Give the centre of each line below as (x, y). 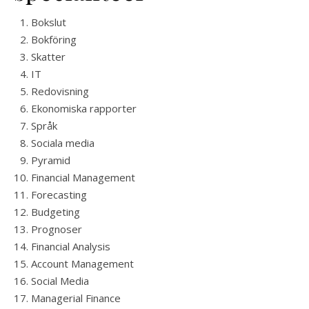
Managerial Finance (76, 298)
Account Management (82, 263)
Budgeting (56, 212)
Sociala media (63, 143)
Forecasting (59, 195)
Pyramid (51, 160)
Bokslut (49, 22)
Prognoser (57, 229)
